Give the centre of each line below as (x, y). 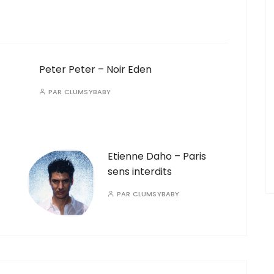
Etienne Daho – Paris (157, 156)
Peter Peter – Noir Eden (95, 69)
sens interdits (140, 172)
